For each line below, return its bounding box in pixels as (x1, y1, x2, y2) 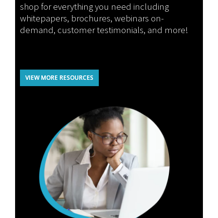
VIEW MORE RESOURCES (25, 73, 94, 82)
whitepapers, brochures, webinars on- (20, 12, 164, 24)
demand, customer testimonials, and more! (20, 23, 189, 36)
